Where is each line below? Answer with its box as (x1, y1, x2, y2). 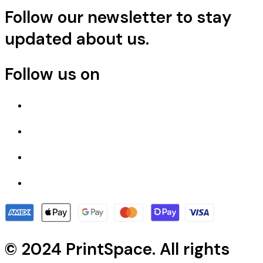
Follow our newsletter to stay (5, 6, 232, 29)
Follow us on (5, 63, 100, 86)
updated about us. (5, 28, 149, 50)
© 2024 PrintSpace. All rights (5, 238, 230, 260)
